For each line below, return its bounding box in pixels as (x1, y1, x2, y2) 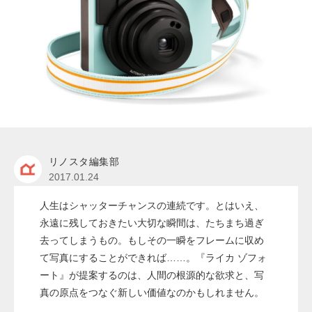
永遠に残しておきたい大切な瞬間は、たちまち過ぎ (39, 217, 264, 229)
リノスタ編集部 (49, 156, 119, 168)
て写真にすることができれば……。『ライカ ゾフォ (39, 252, 267, 264)
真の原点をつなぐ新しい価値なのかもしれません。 (39, 287, 264, 299)
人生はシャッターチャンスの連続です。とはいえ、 (39, 200, 264, 212)
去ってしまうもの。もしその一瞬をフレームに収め (39, 235, 264, 247)
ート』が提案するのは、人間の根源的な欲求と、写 (39, 270, 264, 281)
